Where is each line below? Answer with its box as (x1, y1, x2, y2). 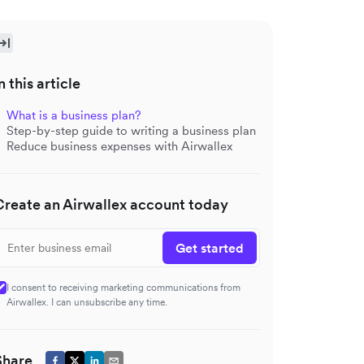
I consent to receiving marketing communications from (6, 281, 240, 293)
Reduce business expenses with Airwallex (6, 138, 232, 154)
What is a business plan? (6, 107, 141, 123)
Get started (175, 240, 244, 256)
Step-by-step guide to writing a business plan (6, 123, 256, 138)
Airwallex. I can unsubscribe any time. (6, 296, 167, 308)
